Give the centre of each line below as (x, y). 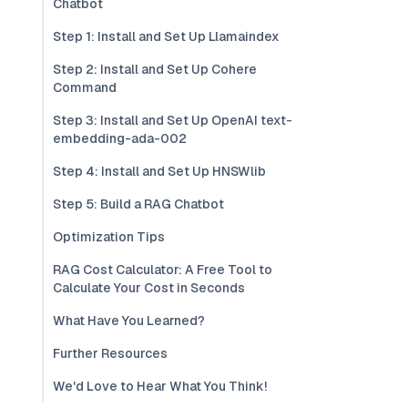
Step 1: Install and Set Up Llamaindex (166, 36)
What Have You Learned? (129, 321)
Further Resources (110, 353)
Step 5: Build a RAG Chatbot (138, 204)
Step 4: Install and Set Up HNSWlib (159, 171)
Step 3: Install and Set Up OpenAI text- (173, 120)
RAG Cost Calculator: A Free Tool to (163, 270)
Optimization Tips (109, 237)
